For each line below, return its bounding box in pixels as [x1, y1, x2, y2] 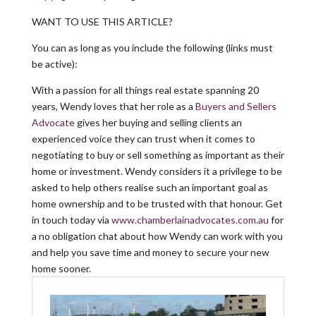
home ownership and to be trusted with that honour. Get [31, 197, 283, 209]
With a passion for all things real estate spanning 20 [31, 83, 259, 96]
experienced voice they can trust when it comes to [31, 132, 255, 145]
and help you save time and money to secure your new [31, 245, 269, 258]
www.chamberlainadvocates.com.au [111, 213, 269, 226]
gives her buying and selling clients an [74, 116, 242, 128]
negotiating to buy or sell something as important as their [31, 148, 284, 161]
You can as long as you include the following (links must [31, 41, 273, 54]
